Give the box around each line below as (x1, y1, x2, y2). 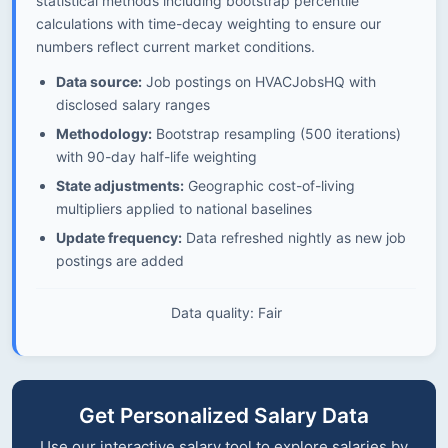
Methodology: (56, 125, 152, 142)
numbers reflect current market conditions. (36, 38, 315, 55)
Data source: (56, 73, 142, 90)
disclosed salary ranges (56, 96, 210, 113)
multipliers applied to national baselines (56, 200, 312, 217)
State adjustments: (56, 177, 184, 194)
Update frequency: (56, 229, 182, 246)
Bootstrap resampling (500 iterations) (152, 125, 401, 142)
